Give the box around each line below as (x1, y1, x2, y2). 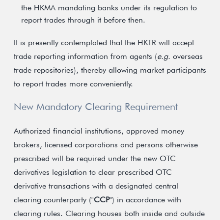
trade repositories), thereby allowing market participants (14, 65, 206, 75)
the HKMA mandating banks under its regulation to (21, 3, 197, 12)
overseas (170, 52, 203, 61)
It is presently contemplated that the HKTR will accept (14, 38, 194, 47)
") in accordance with (110, 195, 181, 204)
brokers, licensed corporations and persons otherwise (14, 140, 198, 149)
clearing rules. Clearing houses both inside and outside (14, 209, 205, 218)
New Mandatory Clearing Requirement (14, 101, 178, 112)
